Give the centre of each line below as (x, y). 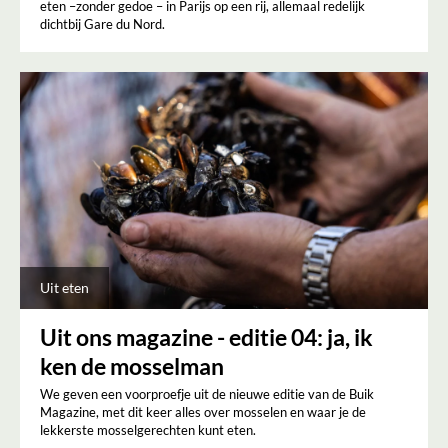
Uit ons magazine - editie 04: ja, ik (206, 336)
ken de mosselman (132, 365)
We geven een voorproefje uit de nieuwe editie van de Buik (207, 393)
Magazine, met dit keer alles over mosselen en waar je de (203, 411)
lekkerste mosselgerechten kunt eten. (148, 429)
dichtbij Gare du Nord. (102, 23)
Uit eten (64, 287)
